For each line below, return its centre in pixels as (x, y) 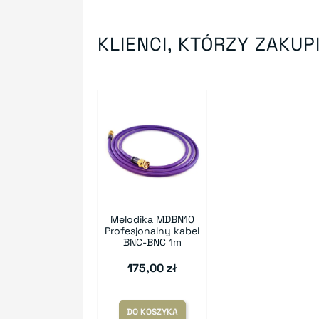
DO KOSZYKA (152, 312)
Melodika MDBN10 (152, 219)
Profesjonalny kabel (152, 230)
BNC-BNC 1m (152, 242)
